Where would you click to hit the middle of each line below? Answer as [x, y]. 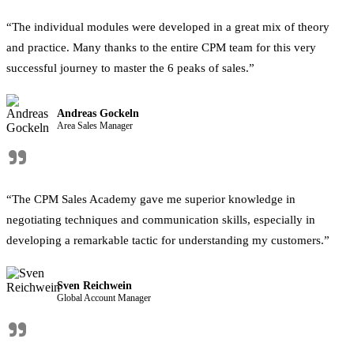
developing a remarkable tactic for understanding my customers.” [168, 240]
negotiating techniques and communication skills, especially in [161, 220]
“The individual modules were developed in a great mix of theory [168, 27]
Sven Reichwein [94, 285]
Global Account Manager [104, 298]
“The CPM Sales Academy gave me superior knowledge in [151, 199]
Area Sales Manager [95, 125]
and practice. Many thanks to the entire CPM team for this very [161, 47]
